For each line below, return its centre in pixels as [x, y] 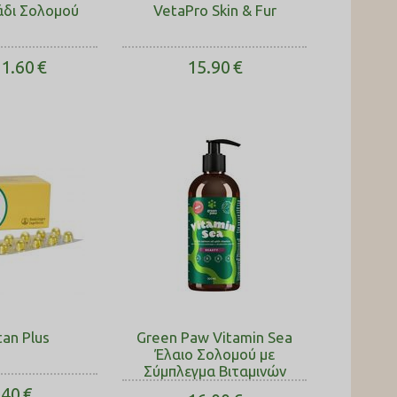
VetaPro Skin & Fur [214, 10]
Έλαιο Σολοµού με [214, 354]
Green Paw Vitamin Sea [214, 337]
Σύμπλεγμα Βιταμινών [214, 371]
